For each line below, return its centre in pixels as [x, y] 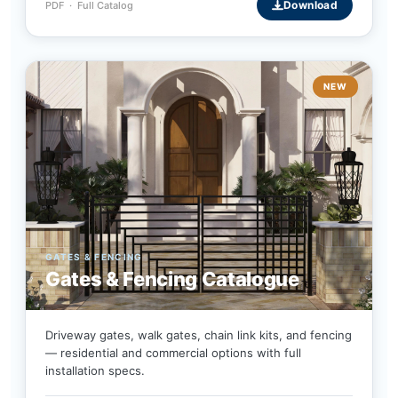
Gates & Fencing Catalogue [172, 279]
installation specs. [95, 371]
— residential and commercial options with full [173, 353]
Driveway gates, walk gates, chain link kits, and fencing [199, 335]
